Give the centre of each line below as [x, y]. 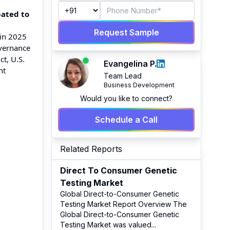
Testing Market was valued [106, 225]
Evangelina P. [130, 64]
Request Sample [126, 32]
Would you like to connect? [126, 98]
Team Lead [122, 76]
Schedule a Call [126, 120]
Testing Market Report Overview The [123, 204]
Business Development [139, 85]
